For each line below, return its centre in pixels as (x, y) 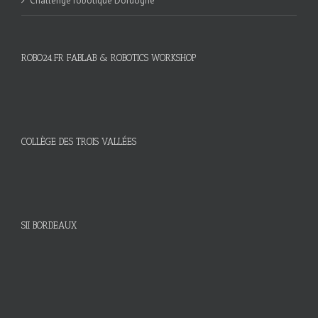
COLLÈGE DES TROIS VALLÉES (79, 141)
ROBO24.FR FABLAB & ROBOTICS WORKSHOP (109, 57)
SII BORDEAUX (49, 225)
